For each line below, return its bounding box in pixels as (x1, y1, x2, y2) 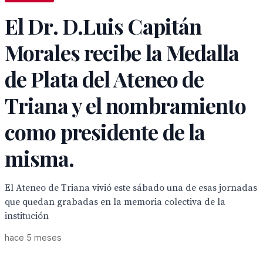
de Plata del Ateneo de (5, 65, 204, 93)
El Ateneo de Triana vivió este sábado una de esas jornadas (5, 182, 257, 194)
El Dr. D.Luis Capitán (5, 12, 202, 40)
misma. (5, 144, 75, 172)
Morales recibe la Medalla (5, 38, 240, 66)
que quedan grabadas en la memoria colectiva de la (5, 196, 225, 208)
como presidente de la (5, 117, 205, 146)
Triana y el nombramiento (5, 91, 247, 119)
